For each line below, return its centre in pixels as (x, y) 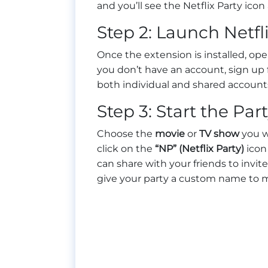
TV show (219, 134)
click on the (126, 149)
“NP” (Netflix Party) (200, 149)
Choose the (126, 134)
